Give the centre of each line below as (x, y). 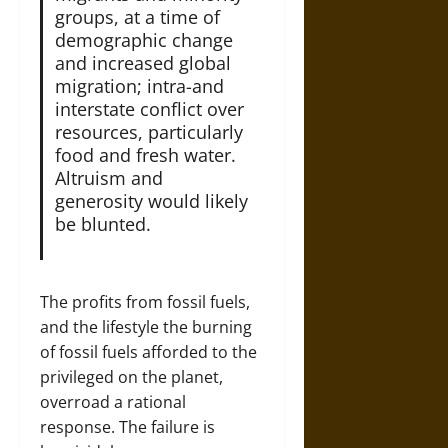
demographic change (143, 39)
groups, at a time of (137, 16)
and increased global (142, 62)
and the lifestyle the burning (146, 326)
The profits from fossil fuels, (145, 301)
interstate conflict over (149, 108)
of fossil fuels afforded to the (148, 351)
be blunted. (102, 223)
